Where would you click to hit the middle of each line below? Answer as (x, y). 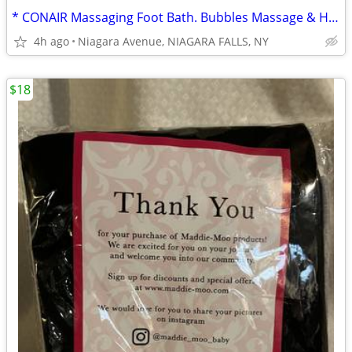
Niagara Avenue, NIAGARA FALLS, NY (173, 41)
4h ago (51, 41)
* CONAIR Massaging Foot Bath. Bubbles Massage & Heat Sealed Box (334, 17)
